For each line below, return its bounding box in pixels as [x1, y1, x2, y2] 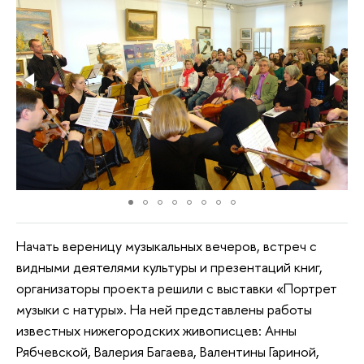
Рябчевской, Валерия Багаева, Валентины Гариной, [16, 341, 319, 361]
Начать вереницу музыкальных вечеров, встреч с [16, 236, 317, 255]
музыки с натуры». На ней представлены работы [16, 299, 312, 318]
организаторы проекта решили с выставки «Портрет [16, 278, 337, 297]
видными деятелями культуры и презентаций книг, [16, 257, 323, 276]
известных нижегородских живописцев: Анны [16, 320, 297, 340]
